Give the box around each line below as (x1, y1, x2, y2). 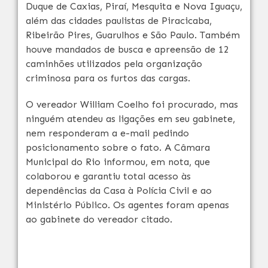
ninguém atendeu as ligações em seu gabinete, (26, 113, 235, 124)
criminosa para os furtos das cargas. (26, 72, 190, 84)
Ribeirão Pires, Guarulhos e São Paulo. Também (26, 29, 240, 41)
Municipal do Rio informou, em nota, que (26, 156, 210, 167)
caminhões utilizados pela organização (26, 58, 202, 69)
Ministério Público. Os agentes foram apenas (26, 199, 229, 211)
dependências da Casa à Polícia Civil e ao (26, 185, 212, 196)
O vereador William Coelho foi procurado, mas (26, 99, 238, 110)
